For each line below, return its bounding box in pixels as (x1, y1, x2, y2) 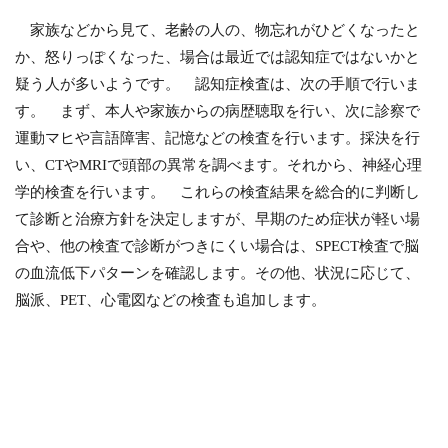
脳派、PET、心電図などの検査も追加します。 (15, 292, 327, 309)
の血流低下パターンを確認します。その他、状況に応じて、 (15, 265, 421, 282)
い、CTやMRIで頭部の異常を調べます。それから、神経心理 (15, 157, 423, 174)
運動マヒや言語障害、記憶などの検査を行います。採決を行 (15, 130, 421, 147)
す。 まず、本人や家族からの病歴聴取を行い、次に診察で (15, 103, 421, 120)
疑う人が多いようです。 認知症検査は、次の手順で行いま (15, 76, 421, 93)
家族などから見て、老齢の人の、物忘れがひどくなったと (15, 22, 421, 39)
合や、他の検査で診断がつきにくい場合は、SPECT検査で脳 (15, 238, 420, 255)
